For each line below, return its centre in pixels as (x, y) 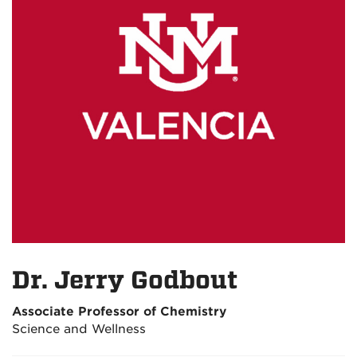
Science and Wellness (79, 329)
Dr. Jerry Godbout (125, 280)
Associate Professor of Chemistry (119, 312)
